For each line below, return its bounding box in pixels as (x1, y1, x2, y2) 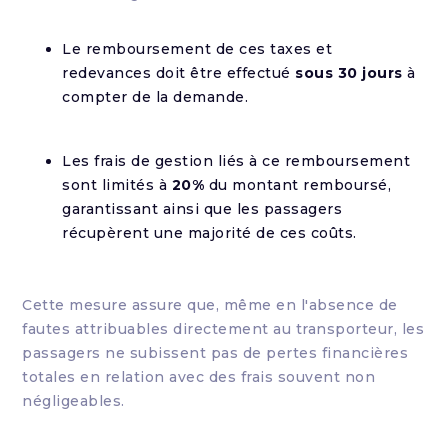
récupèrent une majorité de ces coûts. (62, 224, 357, 242)
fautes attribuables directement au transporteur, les (22, 320, 425, 338)
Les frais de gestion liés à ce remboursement (62, 152, 411, 170)
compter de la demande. (62, 88, 249, 106)
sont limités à (62, 176, 172, 194)
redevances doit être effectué (62, 64, 296, 82)
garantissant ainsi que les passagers (62, 200, 343, 218)
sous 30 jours (295, 64, 403, 82)
